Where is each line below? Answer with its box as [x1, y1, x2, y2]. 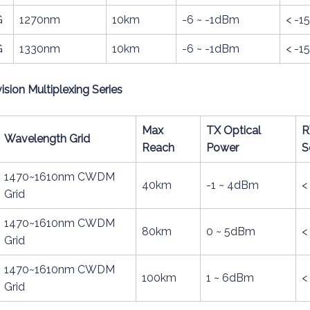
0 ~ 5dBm [206, 225, 255, 238]
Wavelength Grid [4, 132, 90, 145]
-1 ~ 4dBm [206, 179, 259, 192]
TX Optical [206, 124, 261, 137]
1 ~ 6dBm [206, 271, 254, 284]
